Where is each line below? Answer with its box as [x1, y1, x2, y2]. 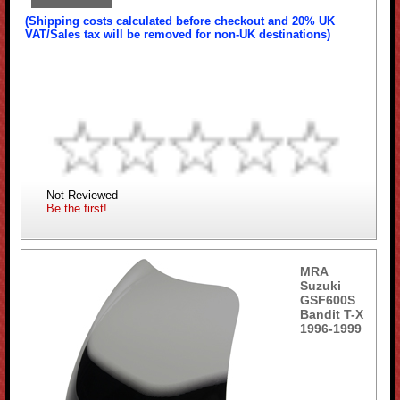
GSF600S [300, 292, 356, 307]
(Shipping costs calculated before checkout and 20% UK [25, 14, 336, 29]
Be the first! [46, 201, 108, 215]
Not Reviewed [46, 187, 119, 202]
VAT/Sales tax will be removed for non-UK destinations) [25, 28, 331, 42]
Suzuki [300, 278, 342, 293]
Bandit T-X [300, 306, 364, 321]
